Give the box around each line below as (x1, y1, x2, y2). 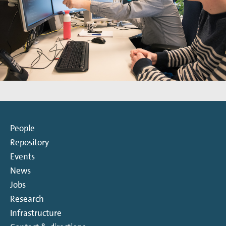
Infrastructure (10, 207, 62, 218)
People (10, 122, 35, 134)
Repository (10, 136, 49, 148)
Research (10, 193, 44, 204)
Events (10, 150, 35, 162)
